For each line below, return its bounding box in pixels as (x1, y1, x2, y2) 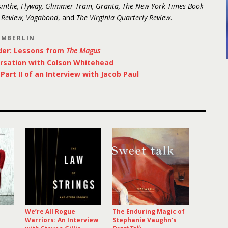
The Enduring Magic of (112, 207, 185, 216)
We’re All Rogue (25, 207, 75, 216)
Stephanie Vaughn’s (112, 216, 177, 224)
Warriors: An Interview (25, 216, 98, 224)
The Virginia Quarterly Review (76, 13, 170, 22)
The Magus (66, 46, 100, 55)
